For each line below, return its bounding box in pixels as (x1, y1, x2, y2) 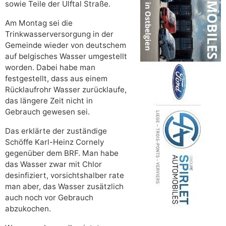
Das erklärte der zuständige (5, 126, 107, 136)
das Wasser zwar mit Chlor (5, 159, 102, 169)
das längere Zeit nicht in (5, 96, 93, 106)
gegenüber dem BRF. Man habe (5, 148, 119, 158)
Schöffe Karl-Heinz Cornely (5, 137, 104, 147)
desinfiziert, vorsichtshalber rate (5, 171, 124, 181)
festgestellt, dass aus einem (5, 74, 107, 84)
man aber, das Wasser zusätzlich (5, 182, 124, 192)
